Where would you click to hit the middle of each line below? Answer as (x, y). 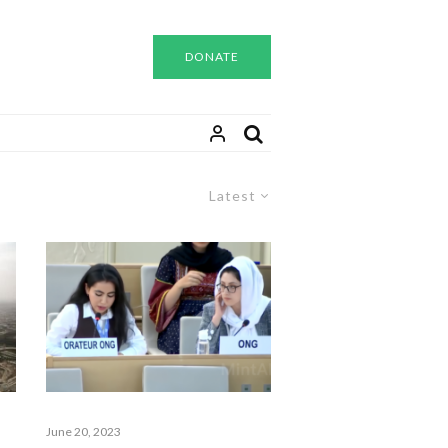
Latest (232, 195)
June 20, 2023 (83, 431)
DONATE (211, 56)
